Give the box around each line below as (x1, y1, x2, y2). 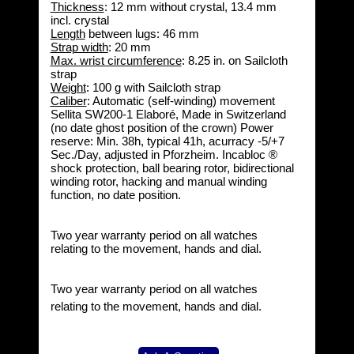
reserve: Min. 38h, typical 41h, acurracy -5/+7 (50, 134, 284, 148)
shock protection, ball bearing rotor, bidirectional (50, 161, 294, 175)
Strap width (50, 40, 108, 54)
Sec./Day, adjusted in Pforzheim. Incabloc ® (50, 148, 277, 161)
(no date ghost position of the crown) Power (50, 121, 273, 134)
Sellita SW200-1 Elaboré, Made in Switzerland (50, 107, 286, 121)
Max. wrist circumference (50, 54, 182, 67)
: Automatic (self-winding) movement (86, 94, 275, 107)
